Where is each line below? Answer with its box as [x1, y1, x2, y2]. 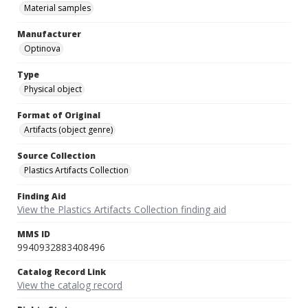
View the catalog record [17, 278, 122, 292]
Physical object [24, 83, 82, 96]
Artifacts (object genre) [24, 124, 113, 136]
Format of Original [17, 109, 100, 122]
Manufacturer [17, 28, 81, 41]
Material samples [24, 2, 91, 14]
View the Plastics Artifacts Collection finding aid [17, 203, 226, 217]
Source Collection [17, 150, 96, 162]
